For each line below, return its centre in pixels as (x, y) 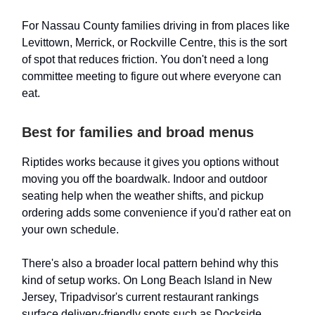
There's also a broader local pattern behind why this (150, 263)
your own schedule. (70, 229)
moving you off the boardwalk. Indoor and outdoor (144, 179)
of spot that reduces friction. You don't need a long (145, 59)
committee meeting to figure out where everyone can (152, 76)
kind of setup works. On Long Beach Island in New (147, 280)
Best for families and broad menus (138, 132)
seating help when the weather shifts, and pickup (143, 195)
